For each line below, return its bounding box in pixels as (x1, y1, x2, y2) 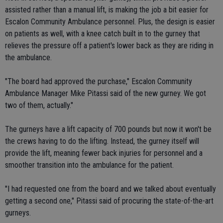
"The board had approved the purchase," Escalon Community (5, 77, 192, 86)
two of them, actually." (5, 101, 73, 110)
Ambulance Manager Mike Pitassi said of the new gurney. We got (5, 89, 206, 98)
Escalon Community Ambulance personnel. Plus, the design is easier (5, 17, 215, 26)
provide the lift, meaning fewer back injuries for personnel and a (5, 148, 203, 158)
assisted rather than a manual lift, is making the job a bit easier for (5, 5, 209, 14)
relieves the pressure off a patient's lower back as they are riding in (5, 41, 214, 50)
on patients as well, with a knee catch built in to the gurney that (5, 29, 200, 38)
